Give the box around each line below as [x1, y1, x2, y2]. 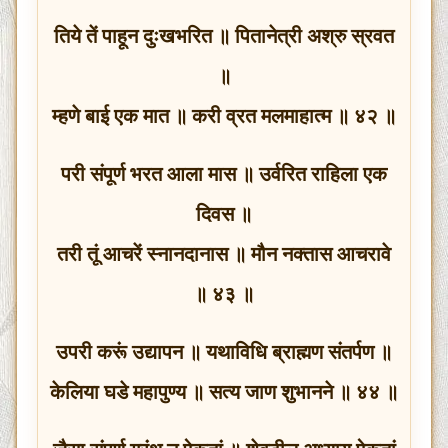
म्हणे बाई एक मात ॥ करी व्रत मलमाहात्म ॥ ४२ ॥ [52, 104, 396, 127]
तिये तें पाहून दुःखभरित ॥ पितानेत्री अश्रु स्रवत [54, 24, 394, 47]
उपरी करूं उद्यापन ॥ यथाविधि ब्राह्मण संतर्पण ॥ [56, 340, 392, 363]
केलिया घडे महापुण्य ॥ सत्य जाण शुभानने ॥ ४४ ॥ [50, 380, 398, 403]
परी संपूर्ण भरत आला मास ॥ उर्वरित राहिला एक [61, 162, 387, 185]
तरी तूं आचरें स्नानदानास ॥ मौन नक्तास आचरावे [57, 242, 391, 265]
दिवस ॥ [196, 202, 252, 225]
